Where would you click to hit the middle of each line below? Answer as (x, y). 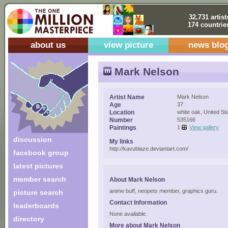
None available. (128, 214)
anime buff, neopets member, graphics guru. (164, 191)
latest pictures (38, 166)
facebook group (41, 153)
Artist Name (127, 97)
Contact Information (138, 202)
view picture (128, 45)
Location (122, 112)
